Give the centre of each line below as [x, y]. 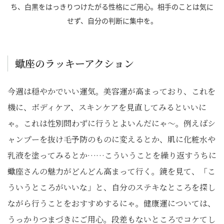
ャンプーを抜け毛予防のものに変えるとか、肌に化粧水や [111, 139]
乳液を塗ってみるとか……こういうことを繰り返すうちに [112, 155]
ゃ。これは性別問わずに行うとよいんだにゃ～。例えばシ [111, 123]
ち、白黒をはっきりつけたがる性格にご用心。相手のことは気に [112, 7]
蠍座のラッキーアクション [74, 63]
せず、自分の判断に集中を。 [112, 21]
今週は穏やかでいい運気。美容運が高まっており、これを [111, 91]
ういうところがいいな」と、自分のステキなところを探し [111, 187]
